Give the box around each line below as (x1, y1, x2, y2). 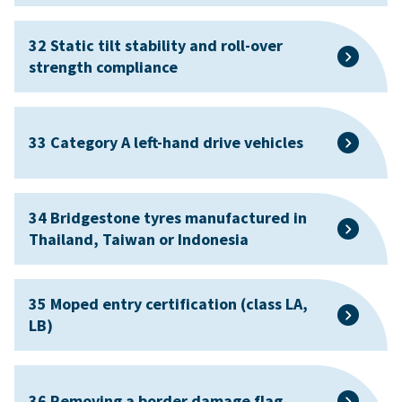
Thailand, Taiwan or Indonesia (29, 228, 249, 249)
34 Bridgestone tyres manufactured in (29, 206, 307, 228)
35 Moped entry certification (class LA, (29, 293, 308, 314)
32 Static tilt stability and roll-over (29, 34, 283, 56)
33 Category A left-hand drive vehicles (29, 131, 303, 153)
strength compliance (29, 56, 178, 77)
